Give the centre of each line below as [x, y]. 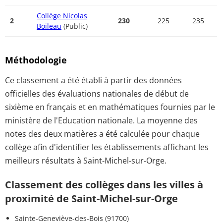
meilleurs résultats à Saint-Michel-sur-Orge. [86, 161]
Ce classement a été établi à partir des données [93, 80]
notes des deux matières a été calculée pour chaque [102, 134]
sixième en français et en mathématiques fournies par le [110, 107]
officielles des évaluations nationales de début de [97, 94]
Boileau [49, 26]
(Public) [75, 26]
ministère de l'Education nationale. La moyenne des [101, 120]
